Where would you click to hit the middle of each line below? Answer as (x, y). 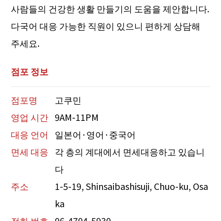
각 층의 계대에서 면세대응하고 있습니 (130, 151)
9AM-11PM (77, 117)
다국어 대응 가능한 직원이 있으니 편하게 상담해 (106, 26)
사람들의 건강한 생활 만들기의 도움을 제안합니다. (110, 9)
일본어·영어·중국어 (95, 134)
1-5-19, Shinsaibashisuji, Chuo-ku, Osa (132, 186)
